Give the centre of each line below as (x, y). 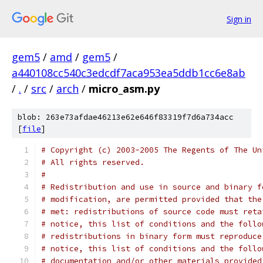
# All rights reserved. (93, 162)
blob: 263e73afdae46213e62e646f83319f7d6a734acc (126, 117)
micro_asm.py (124, 89)
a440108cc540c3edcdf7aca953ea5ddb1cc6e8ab (129, 73)
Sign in (239, 19)
